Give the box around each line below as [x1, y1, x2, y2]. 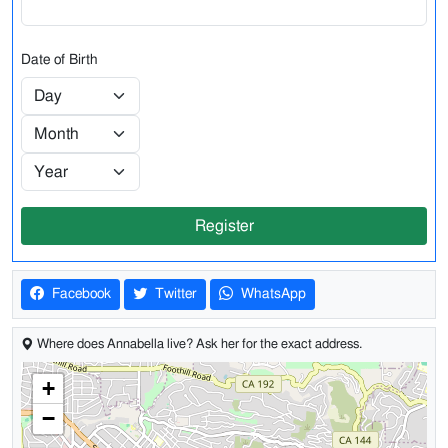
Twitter [151, 287, 197, 301]
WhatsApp [237, 287, 306, 301]
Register [194, 218, 254, 234]
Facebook [48, 287, 111, 301]
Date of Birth [21, 52, 98, 67]
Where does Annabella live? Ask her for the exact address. [34, 338, 362, 351]
